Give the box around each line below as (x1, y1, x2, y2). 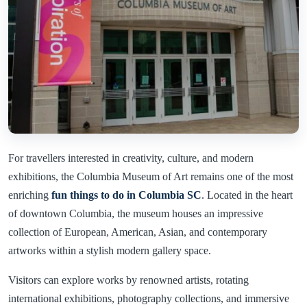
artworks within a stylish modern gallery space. (8, 244, 211, 256)
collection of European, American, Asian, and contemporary (8, 225, 267, 238)
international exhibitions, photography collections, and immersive (8, 292, 289, 304)
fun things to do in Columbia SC (51, 188, 201, 201)
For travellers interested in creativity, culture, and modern (8, 151, 254, 164)
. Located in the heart (201, 188, 293, 201)
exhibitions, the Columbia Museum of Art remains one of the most (8, 170, 293, 182)
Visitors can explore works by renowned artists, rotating (8, 273, 249, 286)
